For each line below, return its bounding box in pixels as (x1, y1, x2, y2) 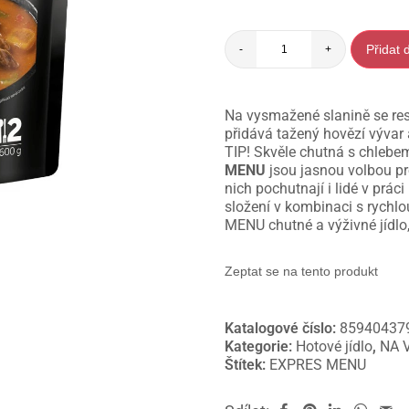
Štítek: (225, 356, 270, 374)
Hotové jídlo (296, 338, 373, 356)
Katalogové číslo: (225, 320, 341, 338)
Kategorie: (225, 338, 297, 356)
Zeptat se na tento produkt (225, 264, 379, 279)
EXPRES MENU (269, 356, 367, 374)
